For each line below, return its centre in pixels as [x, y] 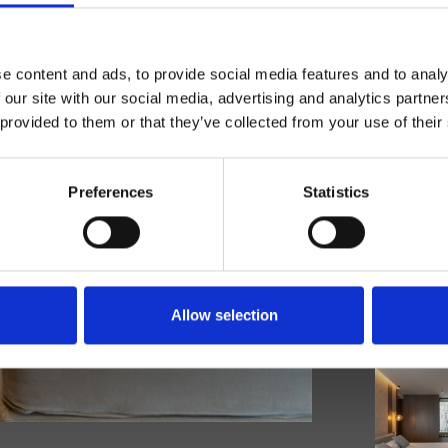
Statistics [336, 192]
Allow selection [224, 315]
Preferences [111, 192]
